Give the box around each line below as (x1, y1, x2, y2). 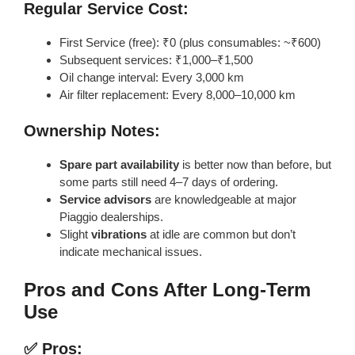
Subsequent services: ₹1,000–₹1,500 (59, 52, 253, 67)
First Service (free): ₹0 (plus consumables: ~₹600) (59, 35, 321, 49)
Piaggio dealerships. (59, 210, 163, 224)
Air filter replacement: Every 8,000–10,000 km (59, 87, 296, 101)
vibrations (91, 227, 147, 242)
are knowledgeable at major (151, 193, 296, 207)
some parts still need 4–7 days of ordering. (59, 175, 278, 189)
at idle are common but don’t (147, 227, 296, 242)
